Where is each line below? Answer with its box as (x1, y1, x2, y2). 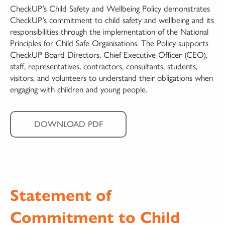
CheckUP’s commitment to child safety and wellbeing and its (10, 13, 214, 26)
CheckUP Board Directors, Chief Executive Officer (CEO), (10, 48, 207, 60)
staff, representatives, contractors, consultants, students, (10, 59, 197, 72)
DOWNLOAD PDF (34, 119, 103, 129)
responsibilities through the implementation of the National (10, 25, 208, 37)
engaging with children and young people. (10, 82, 147, 95)
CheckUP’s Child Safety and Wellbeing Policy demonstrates (10, 2, 210, 14)
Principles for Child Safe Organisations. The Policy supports (10, 36, 208, 49)
